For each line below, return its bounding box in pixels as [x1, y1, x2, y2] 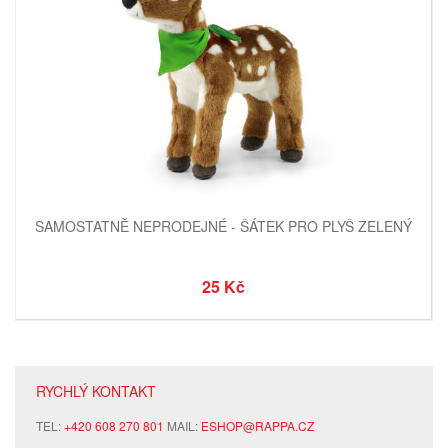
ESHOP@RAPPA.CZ [201, 417, 314, 434]
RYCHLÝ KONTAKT [36, 381, 156, 401]
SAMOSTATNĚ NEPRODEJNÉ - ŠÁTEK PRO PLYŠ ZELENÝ [35, 216, 412, 236]
